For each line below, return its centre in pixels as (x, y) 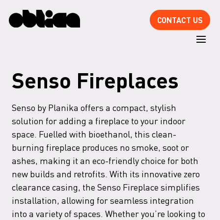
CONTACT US (180, 20)
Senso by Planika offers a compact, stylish (94, 107)
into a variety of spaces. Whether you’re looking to (109, 213)
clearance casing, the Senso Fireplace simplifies (106, 187)
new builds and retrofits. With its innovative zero (106, 173)
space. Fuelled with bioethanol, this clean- (94, 134)
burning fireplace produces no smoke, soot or (100, 147)
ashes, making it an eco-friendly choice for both (105, 160)
